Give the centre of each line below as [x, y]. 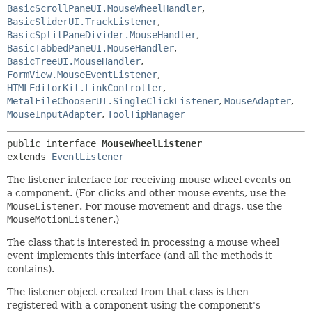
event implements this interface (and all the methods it [140, 256]
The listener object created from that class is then [128, 292]
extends [29, 157]
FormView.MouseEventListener [82, 75]
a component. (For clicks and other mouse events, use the [146, 193]
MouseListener [43, 206]
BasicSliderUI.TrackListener [82, 22]
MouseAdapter [258, 101]
